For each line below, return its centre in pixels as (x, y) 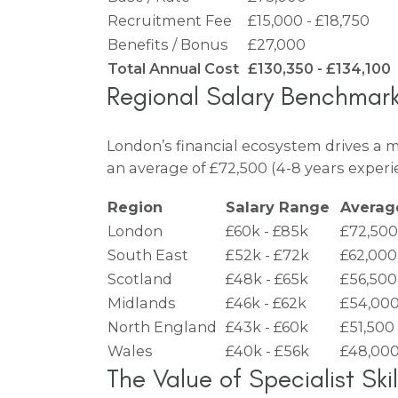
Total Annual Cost (177, 68)
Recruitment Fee (170, 20)
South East (148, 255)
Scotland (140, 279)
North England (166, 326)
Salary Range (282, 207)
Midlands (142, 302)
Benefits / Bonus (168, 44)
